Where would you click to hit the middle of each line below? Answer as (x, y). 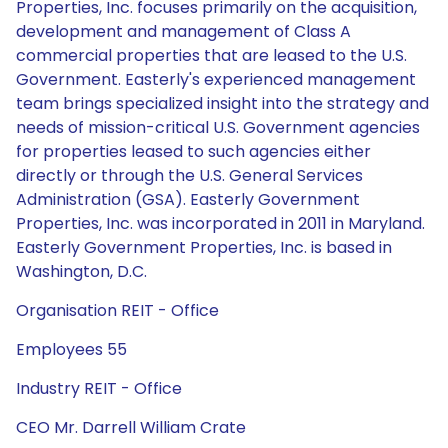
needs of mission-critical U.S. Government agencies (218, 127)
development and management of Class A (183, 31)
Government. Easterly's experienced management (216, 79)
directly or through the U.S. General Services (189, 175)
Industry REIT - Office (99, 388)
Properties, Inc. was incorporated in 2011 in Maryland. (220, 223)
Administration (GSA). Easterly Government (188, 199)
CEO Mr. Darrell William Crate (131, 427)
